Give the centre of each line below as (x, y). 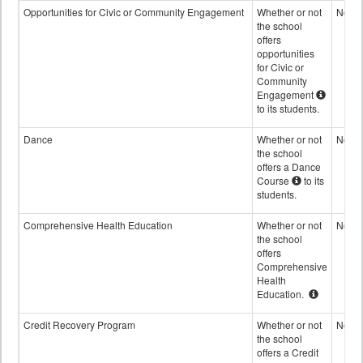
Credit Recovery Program (79, 325)
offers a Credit (288, 352)
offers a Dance (289, 167)
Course (273, 181)
